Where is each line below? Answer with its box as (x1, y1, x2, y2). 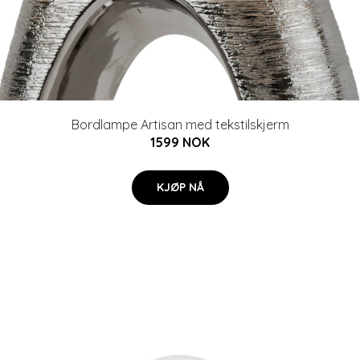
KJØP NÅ (156, 179, 204, 194)
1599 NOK (150, 133, 210, 150)
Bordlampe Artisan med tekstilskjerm (71, 116, 289, 133)
